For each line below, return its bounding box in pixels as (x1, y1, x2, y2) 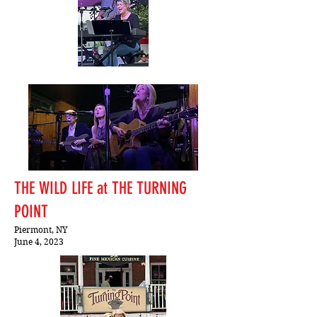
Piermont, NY (14, 224, 68, 235)
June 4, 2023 (14, 236, 64, 247)
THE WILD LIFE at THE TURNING (14, 178, 187, 198)
